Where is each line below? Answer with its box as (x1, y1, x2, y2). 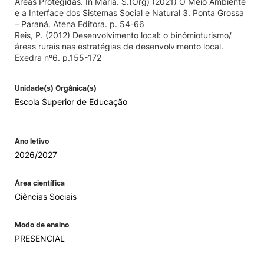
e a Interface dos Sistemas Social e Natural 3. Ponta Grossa (15, 8, 244, 18)
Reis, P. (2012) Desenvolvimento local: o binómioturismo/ (15, 30, 232, 40)
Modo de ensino (15, 220, 69, 229)
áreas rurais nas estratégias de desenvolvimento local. (15, 41, 223, 51)
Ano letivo (15, 137, 49, 146)
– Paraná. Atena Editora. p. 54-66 (15, 19, 144, 29)
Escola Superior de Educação (15, 97, 127, 107)
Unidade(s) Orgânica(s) (15, 84, 97, 93)
